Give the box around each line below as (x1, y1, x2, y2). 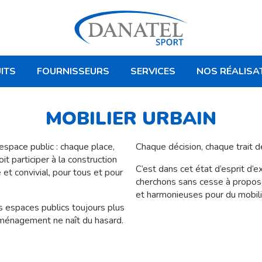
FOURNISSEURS (37, 65, 109, 78)
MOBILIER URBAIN (45, 106, 216, 131)
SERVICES (130, 65, 175, 78)
